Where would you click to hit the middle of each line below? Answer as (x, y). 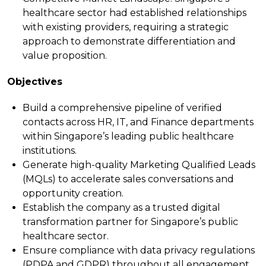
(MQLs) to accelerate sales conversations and (128, 179)
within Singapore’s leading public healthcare (128, 136)
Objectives (35, 81)
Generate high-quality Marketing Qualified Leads (139, 164)
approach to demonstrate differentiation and (129, 41)
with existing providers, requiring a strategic (125, 27)
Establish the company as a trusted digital (121, 207)
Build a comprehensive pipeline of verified (122, 107)
